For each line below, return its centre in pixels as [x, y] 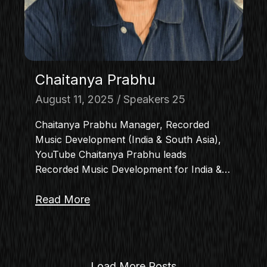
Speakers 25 [154, 99]
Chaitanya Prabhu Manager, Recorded [122, 124]
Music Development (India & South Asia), [128, 139]
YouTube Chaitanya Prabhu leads [111, 154]
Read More [62, 199]
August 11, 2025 [74, 99]
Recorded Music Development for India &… [132, 169]
